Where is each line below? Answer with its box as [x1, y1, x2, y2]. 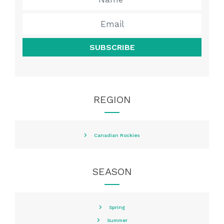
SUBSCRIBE [89, 42, 135, 52]
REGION [93, 93, 131, 106]
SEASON [92, 165, 132, 178]
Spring [109, 204, 125, 210]
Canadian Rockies [94, 132, 140, 138]
